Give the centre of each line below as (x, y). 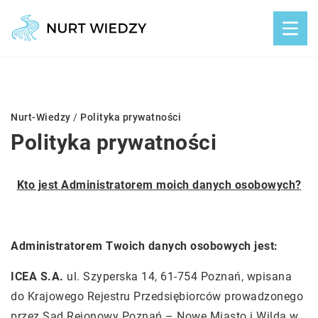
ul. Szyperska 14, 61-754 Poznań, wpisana (177, 276)
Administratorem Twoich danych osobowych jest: (144, 246)
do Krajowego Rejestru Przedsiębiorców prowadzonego (157, 296)
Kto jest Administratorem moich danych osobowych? (159, 185)
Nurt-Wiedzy (41, 117)
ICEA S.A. (37, 276)
